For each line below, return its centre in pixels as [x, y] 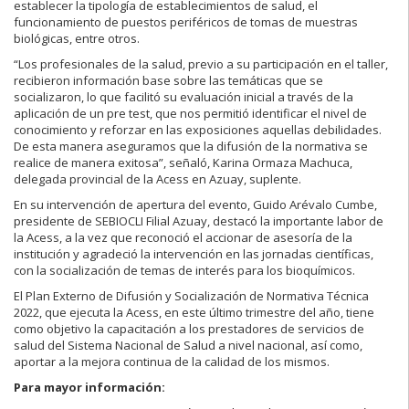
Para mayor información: [89, 388]
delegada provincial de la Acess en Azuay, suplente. [157, 179]
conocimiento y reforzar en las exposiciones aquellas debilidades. [198, 130]
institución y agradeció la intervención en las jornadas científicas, [194, 254]
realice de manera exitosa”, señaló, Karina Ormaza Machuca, [183, 163]
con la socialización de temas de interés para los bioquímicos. [184, 271]
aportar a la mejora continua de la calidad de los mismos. [172, 362]
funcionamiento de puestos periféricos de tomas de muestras [186, 22]
